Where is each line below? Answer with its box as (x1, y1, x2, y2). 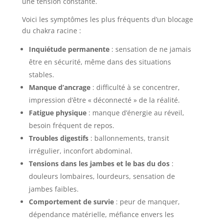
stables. (28, 69, 54, 79)
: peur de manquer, (113, 197, 180, 206)
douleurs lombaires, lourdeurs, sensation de (28, 171, 175, 181)
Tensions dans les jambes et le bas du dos (28, 158, 170, 168)
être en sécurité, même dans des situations (28, 57, 171, 66)
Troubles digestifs (28, 133, 88, 143)
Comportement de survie (28, 197, 114, 206)
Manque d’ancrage (28, 82, 90, 92)
